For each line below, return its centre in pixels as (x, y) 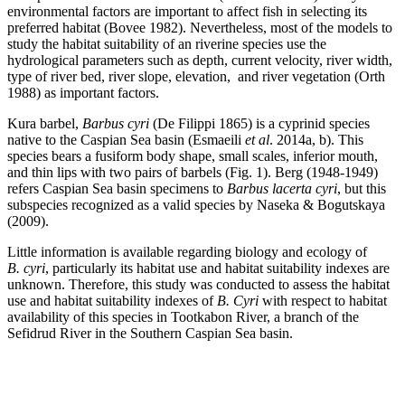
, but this (362, 188)
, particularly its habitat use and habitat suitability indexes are (217, 268)
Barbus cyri (118, 123)
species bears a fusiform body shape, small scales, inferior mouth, (193, 155)
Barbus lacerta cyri (282, 188)
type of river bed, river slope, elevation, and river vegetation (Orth (196, 76)
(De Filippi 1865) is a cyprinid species (261, 123)
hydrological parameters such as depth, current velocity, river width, (200, 60)
